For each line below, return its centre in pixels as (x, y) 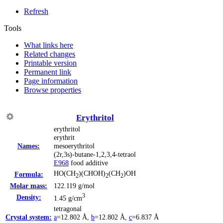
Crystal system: (29, 217)
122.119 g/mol (74, 185)
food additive (88, 163)
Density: (29, 197)
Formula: (29, 174)
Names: (29, 146)
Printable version (50, 63)
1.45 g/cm (68, 198)
